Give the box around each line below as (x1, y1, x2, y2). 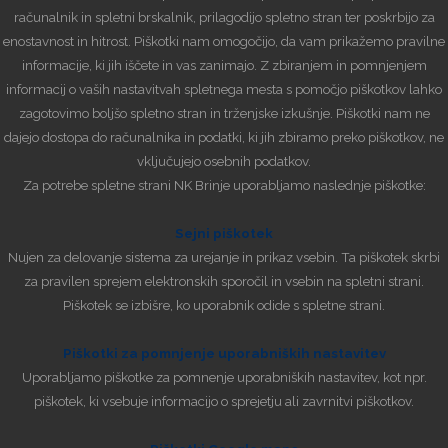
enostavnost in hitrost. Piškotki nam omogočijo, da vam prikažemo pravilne (3, 32, 445, 49)
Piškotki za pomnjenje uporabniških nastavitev (62, 344, 386, 361)
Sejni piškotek (175, 224, 273, 241)
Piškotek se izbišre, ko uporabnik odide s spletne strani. (63, 296, 385, 313)
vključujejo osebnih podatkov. (137, 152, 311, 169)
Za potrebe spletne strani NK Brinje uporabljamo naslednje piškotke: (22, 176, 426, 193)
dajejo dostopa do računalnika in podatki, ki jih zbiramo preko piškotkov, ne (4, 128, 444, 145)
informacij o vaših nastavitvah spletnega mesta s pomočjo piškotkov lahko (6, 80, 442, 97)
